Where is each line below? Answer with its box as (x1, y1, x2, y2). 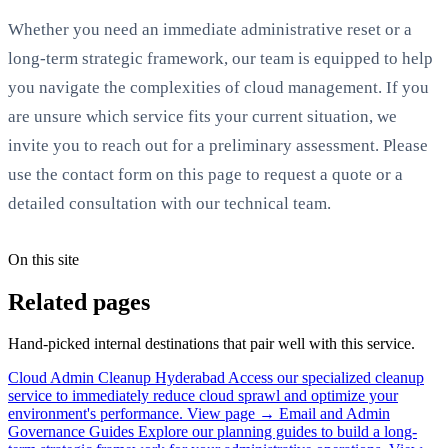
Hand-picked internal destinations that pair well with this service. (8, 335, 415, 353)
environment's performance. (8, 405, 183, 423)
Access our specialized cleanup (228, 369, 424, 387)
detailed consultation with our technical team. (8, 193, 331, 213)
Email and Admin (279, 405, 390, 423)
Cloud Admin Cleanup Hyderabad (8, 369, 225, 387)
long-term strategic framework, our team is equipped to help (8, 48, 433, 68)
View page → (187, 405, 275, 423)
